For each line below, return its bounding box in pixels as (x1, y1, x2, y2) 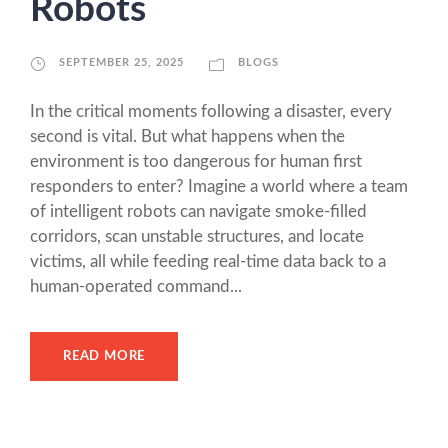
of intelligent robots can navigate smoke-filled (30, 203, 367, 221)
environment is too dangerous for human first (30, 153, 362, 171)
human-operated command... (30, 278, 242, 296)
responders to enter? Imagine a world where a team (30, 178, 408, 196)
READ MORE (63, 350, 146, 364)
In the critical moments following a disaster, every (30, 103, 392, 121)
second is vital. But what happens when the (30, 128, 345, 146)
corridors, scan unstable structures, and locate (30, 228, 364, 246)
